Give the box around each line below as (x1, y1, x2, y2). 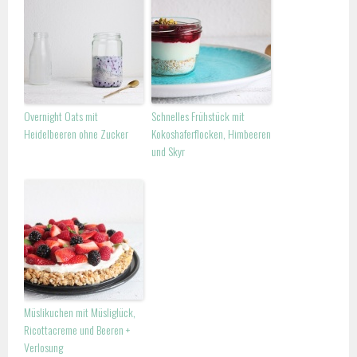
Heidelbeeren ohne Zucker (24, 124, 129, 142)
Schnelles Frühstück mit (151, 107, 245, 124)
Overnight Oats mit (24, 107, 99, 124)
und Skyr (151, 142, 186, 159)
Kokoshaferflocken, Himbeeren (151, 124, 272, 142)
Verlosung (24, 338, 64, 355)
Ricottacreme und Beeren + (24, 320, 131, 338)
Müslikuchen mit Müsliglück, (24, 303, 136, 320)
